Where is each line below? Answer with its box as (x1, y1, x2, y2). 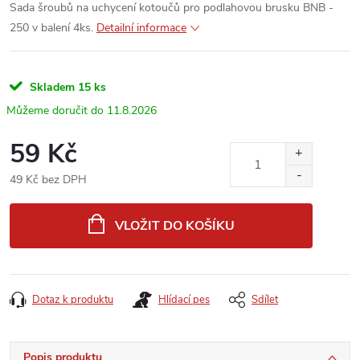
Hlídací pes (158, 292, 210, 307)
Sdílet (252, 292, 278, 307)
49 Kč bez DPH (10, 171, 87, 187)
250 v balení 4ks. (10, 19, 93, 35)
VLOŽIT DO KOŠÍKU (114, 216, 235, 235)
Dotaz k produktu (32, 292, 113, 307)
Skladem (27, 79, 75, 95)
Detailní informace (96, 19, 186, 35)
